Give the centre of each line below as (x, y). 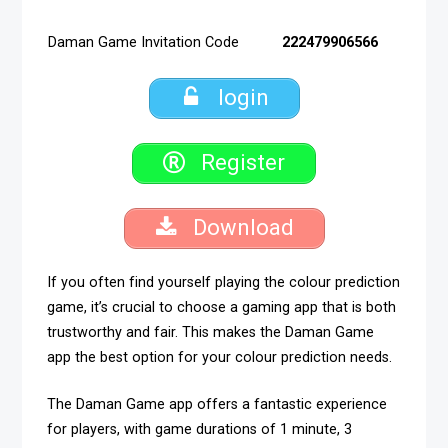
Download (240, 228)
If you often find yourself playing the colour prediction (224, 283)
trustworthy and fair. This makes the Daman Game (211, 333)
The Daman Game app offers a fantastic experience (217, 404)
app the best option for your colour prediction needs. (220, 358)
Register (240, 163)
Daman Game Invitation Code (144, 43)
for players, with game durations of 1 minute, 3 (200, 429)
